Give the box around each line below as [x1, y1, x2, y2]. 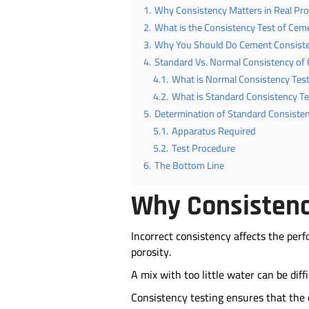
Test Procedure [171, 139, 235, 157]
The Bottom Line [154, 156, 224, 175]
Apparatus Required [171, 121, 256, 140]
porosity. [130, 241, 174, 262]
